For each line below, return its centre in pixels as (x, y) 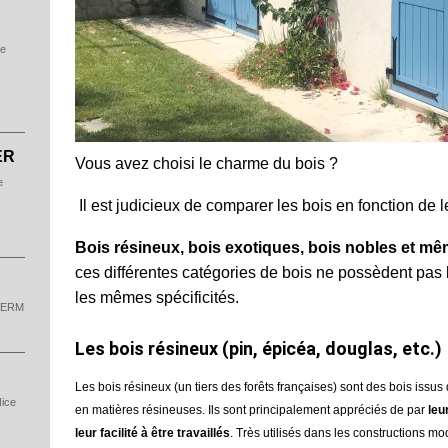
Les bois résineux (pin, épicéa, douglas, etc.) (258, 348)
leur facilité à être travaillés (152, 433)
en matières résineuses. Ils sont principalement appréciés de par (250, 410)
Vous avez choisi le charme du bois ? (206, 163)
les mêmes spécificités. (157, 297)
